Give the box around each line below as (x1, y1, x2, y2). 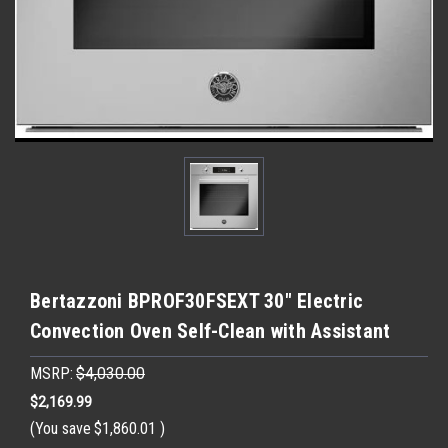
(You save (30, 418, 91, 438)
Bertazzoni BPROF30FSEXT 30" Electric (30, 288, 363, 313)
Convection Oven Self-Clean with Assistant (30, 318, 391, 343)
